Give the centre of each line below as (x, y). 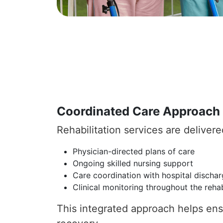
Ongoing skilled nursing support (133, 163)
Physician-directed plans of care (134, 151)
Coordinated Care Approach (138, 111)
